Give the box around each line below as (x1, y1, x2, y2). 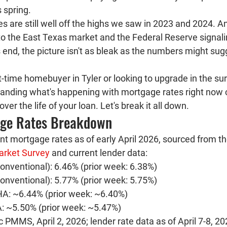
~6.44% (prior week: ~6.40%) (13, 188, 128, 199)
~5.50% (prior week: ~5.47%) (6, 202, 121, 213)
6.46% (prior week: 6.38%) (54, 161, 157, 172)
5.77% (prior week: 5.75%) (54, 175, 157, 185)
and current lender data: (50, 147, 147, 158)
